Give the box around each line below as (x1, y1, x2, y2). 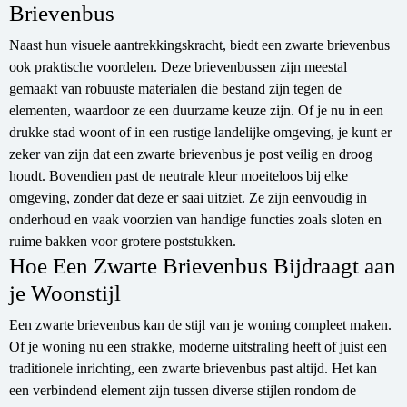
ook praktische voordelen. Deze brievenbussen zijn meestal (9, 59, 347, 75)
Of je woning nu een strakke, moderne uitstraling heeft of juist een (9, 339, 387, 355)
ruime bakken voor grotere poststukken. (9, 233, 236, 250)
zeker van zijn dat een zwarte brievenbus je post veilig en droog (9, 146, 372, 163)
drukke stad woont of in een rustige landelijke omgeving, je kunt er (9, 124, 392, 141)
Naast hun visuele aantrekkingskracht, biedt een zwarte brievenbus (9, 37, 390, 54)
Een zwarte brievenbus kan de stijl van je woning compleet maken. (9, 317, 392, 333)
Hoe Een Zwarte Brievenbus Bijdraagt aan (9, 253, 396, 279)
